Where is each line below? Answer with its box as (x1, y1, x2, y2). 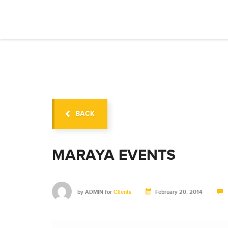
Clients (113, 189, 131, 195)
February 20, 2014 (155, 189, 203, 195)
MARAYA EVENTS (52, 146, 176, 164)
